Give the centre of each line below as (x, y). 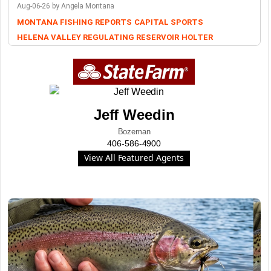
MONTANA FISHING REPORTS (74, 22)
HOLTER (197, 37)
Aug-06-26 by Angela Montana (66, 6)
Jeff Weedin (134, 115)
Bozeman (134, 132)
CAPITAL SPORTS (168, 22)
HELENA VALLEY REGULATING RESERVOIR (98, 37)
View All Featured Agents (134, 158)
